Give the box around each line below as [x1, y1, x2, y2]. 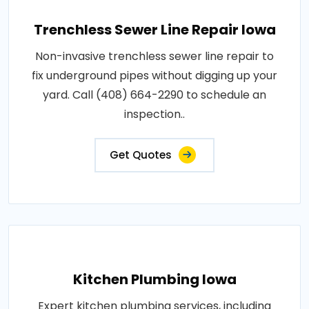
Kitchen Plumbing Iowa [72, 270, 237, 289]
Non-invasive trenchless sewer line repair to [35, 48, 274, 64]
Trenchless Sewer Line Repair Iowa [33, 20, 276, 39]
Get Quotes [110, 148, 172, 162]
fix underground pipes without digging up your [32, 68, 277, 83]
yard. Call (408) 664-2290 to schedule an [43, 87, 266, 103]
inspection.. [124, 106, 185, 122]
